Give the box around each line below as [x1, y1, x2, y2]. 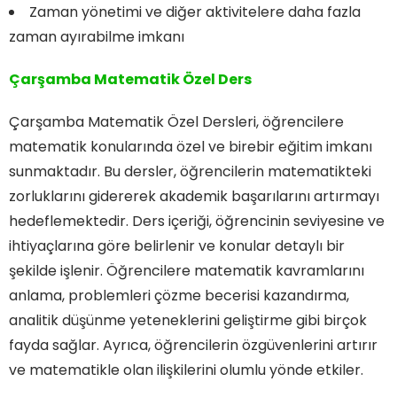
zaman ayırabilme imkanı [9, 26, 184, 47]
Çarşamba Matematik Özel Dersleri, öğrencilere [9, 111, 344, 132]
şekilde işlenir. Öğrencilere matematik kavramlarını [9, 260, 364, 281]
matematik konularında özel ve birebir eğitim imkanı [9, 136, 372, 157]
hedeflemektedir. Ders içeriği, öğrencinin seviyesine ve [9, 210, 385, 231]
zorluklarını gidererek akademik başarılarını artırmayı [9, 185, 379, 206]
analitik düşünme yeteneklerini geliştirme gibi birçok [9, 309, 367, 331]
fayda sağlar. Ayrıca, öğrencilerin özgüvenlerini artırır [9, 334, 378, 355]
